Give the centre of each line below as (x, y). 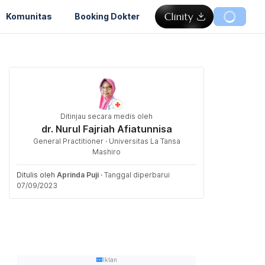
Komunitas (29, 16)
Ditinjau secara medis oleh (106, 116)
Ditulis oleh (37, 175)
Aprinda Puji (78, 175)
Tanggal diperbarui (137, 175)
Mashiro (106, 152)
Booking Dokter (107, 16)
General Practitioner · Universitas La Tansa (106, 141)
